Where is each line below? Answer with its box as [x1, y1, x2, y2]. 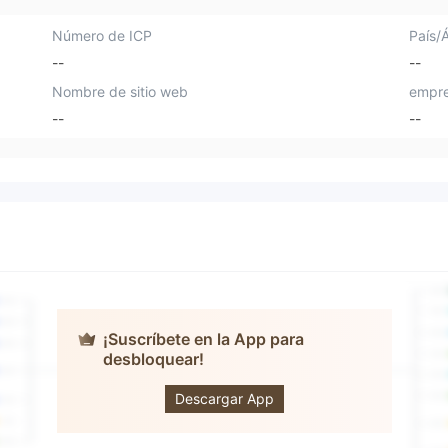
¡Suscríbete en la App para [102, 329, 304, 350]
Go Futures [200, 361, 285, 382]
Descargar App [174, 390, 274, 408]
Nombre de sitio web [52, 82, 189, 100]
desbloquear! [102, 349, 204, 370]
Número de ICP [52, 27, 153, 44]
